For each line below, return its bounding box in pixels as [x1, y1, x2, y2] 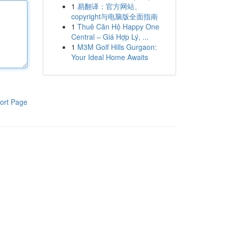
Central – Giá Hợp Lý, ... [71, 32, 149, 42]
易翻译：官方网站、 [77, 1, 141, 11]
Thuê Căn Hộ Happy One [77, 21, 159, 32]
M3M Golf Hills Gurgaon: [77, 42, 157, 52]
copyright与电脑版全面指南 [71, 11, 158, 21]
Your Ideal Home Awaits [71, 52, 148, 62]
